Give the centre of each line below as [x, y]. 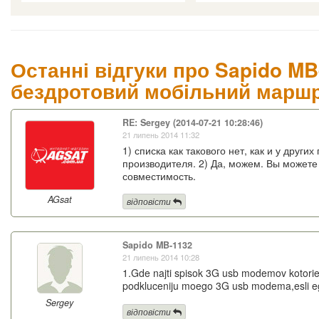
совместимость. [159, 176]
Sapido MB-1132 [157, 245]
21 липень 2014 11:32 [161, 135]
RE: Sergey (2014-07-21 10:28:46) [192, 123]
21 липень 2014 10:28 [161, 257]
